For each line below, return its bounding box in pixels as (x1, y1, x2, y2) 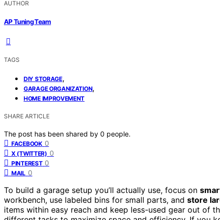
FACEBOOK (11, 140, 42, 148)
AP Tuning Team (4, 18, 51, 26)
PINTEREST (11, 160, 43, 167)
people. (107, 130, 131, 138)
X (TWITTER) (11, 150, 47, 158)
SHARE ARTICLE (4, 112, 50, 120)
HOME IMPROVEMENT (24, 95, 85, 103)
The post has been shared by (4, 130, 100, 138)
